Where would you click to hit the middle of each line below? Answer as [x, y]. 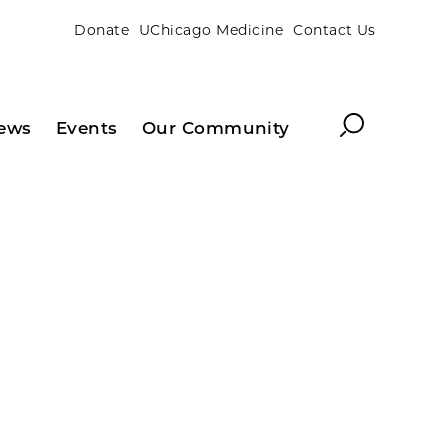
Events [86, 128]
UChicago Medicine [211, 29]
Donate [101, 29]
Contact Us [334, 29]
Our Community [215, 128]
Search [368, 121]
